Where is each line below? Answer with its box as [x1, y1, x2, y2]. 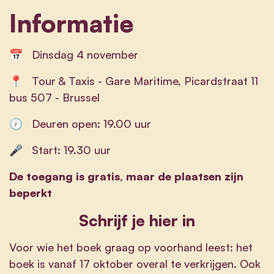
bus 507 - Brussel [9, 90, 103, 104]
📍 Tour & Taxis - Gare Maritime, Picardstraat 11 [9, 73, 258, 87]
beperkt [9, 185, 52, 199]
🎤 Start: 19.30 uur [9, 143, 111, 157]
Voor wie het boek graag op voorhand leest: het [9, 240, 253, 254]
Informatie [9, 7, 134, 39]
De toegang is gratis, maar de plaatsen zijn [9, 169, 243, 183]
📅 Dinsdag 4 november [9, 47, 138, 61]
